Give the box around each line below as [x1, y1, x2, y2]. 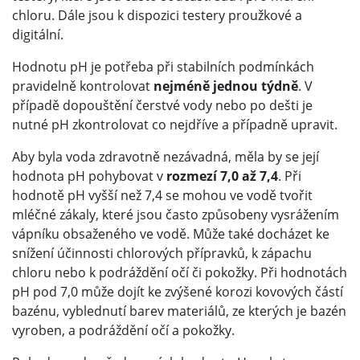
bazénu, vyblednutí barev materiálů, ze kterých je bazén [12, 302, 346, 321]
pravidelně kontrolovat [12, 77, 153, 96]
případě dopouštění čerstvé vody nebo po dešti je [12, 96, 313, 115]
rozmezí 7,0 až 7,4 [166, 167, 278, 186]
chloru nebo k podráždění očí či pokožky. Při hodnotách [12, 264, 347, 282]
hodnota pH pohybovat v [12, 167, 166, 186]
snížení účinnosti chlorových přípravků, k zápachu [12, 244, 312, 263]
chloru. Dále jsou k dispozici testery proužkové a [12, 6, 302, 25]
